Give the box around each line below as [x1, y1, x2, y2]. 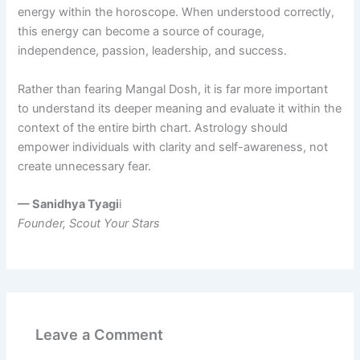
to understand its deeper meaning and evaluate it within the [18, 100, 342, 116]
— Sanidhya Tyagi [18, 196, 120, 211]
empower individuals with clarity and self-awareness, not [18, 139, 329, 154]
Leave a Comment [35, 325, 164, 343]
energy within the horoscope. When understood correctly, [18, 5, 335, 20]
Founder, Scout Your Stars [18, 215, 161, 231]
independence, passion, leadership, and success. [18, 43, 288, 59]
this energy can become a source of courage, [18, 24, 265, 39]
